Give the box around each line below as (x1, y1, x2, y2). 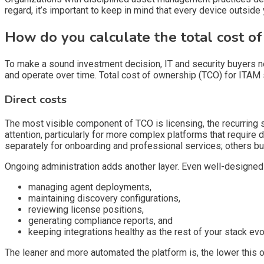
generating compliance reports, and (28, 215, 173, 227)
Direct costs (5, 91, 67, 107)
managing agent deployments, (28, 181, 151, 193)
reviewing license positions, (28, 204, 144, 216)
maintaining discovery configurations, (28, 193, 180, 204)
